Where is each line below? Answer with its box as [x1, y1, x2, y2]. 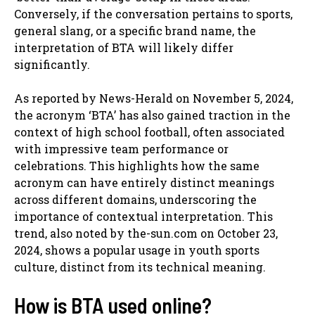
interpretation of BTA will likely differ [14, 39, 233, 55]
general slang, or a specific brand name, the [14, 22, 256, 38]
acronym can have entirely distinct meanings [14, 174, 274, 190]
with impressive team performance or [14, 141, 229, 156]
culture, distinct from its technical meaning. [14, 259, 266, 274]
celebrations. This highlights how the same [14, 157, 259, 173]
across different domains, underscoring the [14, 191, 257, 207]
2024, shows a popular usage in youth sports [14, 242, 259, 257]
